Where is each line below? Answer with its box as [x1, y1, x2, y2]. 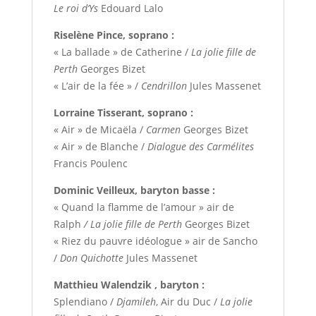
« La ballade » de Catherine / [53, 45, 191, 59]
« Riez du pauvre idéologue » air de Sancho [53, 234, 257, 248]
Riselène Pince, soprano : [53, 28, 174, 42]
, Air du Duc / [155, 295, 220, 309]
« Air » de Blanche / [53, 140, 147, 154]
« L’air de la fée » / [53, 79, 141, 93]
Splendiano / [53, 295, 116, 309]
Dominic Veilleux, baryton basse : [53, 183, 215, 197]
